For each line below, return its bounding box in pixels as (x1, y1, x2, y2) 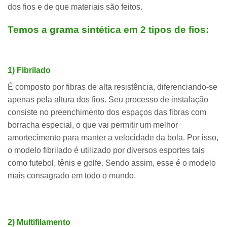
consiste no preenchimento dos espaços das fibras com (8, 108, 206, 117)
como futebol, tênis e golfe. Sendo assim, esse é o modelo (8, 159, 216, 168)
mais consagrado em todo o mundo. (8, 171, 136, 180)
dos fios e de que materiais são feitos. (8, 2, 142, 11)
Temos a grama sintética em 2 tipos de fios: (8, 24, 209, 35)
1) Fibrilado (8, 66, 51, 75)
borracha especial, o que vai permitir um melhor (8, 121, 178, 130)
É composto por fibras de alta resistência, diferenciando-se (8, 83, 217, 92)
